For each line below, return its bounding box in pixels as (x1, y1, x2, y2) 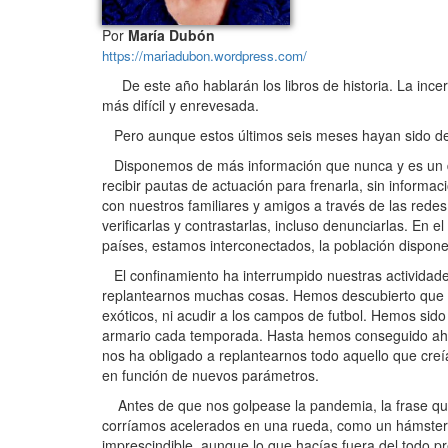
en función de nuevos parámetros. (102, 364, 319, 385)
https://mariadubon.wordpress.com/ (102, 45, 307, 65)
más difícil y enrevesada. (102, 94, 259, 115)
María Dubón (124, 24, 215, 45)
